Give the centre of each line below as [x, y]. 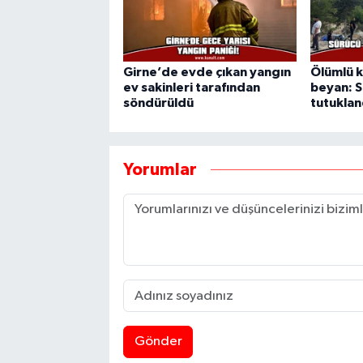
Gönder [158, 342]
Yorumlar [160, 169]
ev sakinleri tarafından [191, 88]
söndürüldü [158, 103]
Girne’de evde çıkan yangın [207, 73]
